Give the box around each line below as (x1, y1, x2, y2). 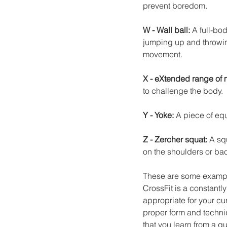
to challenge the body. (143, 85, 223, 96)
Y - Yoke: (143, 109, 176, 120)
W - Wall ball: (143, 24, 192, 35)
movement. (143, 49, 182, 59)
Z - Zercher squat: (143, 134, 209, 144)
